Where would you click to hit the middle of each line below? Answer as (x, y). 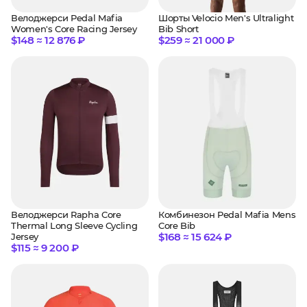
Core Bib (177, 226)
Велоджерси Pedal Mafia (67, 17)
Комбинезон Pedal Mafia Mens (227, 215)
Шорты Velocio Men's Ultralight (226, 17)
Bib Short (179, 28)
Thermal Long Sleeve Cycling (74, 226)
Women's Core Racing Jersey (74, 28)
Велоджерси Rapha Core (66, 215)
